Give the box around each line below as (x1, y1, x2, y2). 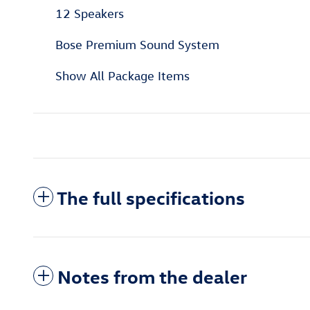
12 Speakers (55, 6, 124, 21)
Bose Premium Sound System (55, 37, 219, 53)
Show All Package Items (55, 69, 190, 84)
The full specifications (57, 185, 245, 210)
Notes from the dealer (57, 264, 247, 289)
